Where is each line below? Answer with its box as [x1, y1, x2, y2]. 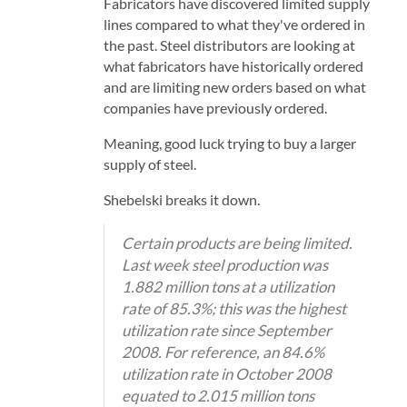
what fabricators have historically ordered [103, 56, 363, 74]
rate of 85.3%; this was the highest [121, 298, 346, 318]
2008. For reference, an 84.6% [121, 342, 324, 362]
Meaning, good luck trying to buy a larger [103, 134, 356, 152]
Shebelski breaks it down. [103, 190, 260, 208]
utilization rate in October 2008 [121, 363, 332, 383]
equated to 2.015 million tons [121, 385, 314, 405]
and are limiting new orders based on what [103, 77, 366, 95]
